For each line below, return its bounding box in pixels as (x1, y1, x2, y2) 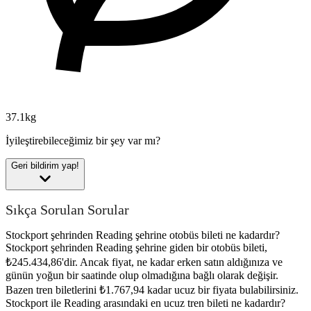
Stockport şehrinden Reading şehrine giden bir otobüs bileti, (6, 242, 267, 254)
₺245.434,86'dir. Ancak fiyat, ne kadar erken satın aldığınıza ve (6, 256, 283, 269)
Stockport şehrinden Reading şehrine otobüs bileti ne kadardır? (6, 229, 280, 242)
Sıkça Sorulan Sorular (6, 201, 129, 217)
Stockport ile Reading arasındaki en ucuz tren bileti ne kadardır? (6, 297, 285, 310)
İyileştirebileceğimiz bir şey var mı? (6, 135, 160, 147)
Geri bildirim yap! (11, 160, 79, 171)
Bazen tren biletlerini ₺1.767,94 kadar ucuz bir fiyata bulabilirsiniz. (6, 284, 299, 296)
